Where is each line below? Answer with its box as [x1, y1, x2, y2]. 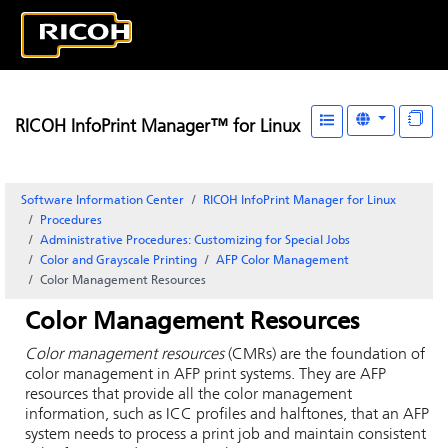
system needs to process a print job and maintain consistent [25, 427, 426, 443]
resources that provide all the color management [25, 387, 352, 403]
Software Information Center [21, 195, 184, 207]
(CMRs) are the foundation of [224, 347, 425, 363]
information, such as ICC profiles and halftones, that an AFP [25, 407, 429, 423]
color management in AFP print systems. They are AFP [25, 367, 386, 383]
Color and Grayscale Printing [40, 255, 197, 267]
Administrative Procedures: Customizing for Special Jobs [40, 235, 350, 247]
